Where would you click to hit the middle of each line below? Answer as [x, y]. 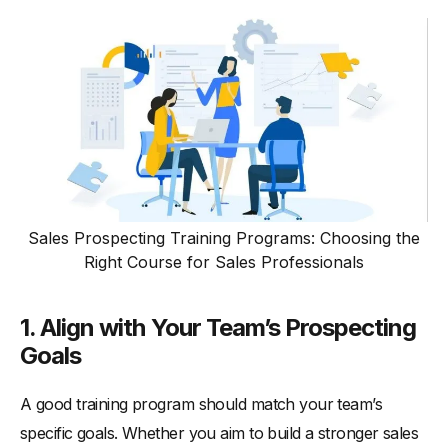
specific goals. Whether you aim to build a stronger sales [219, 433]
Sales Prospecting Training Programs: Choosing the [224, 238]
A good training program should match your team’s [201, 404]
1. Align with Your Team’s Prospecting [218, 328]
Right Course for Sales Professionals [224, 262]
